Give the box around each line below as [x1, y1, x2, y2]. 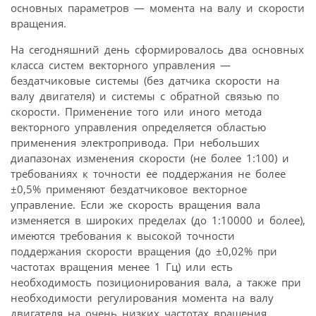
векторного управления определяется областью [11, 119, 266, 134]
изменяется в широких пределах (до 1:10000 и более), [11, 212, 305, 227]
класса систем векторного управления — [11, 57, 231, 72]
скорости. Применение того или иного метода [11, 104, 262, 119]
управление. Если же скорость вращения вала [11, 197, 260, 212]
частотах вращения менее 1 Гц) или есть [11, 259, 233, 274]
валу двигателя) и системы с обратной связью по [11, 88, 279, 103]
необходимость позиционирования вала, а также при [11, 274, 301, 289]
